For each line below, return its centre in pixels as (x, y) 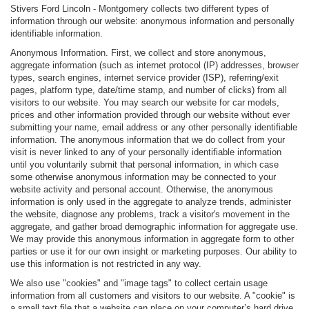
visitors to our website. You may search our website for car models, (145, 103)
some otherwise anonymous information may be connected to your (143, 177)
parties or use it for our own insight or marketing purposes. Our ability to (153, 252)
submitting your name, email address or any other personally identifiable (154, 128)
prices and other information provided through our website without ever (150, 115)
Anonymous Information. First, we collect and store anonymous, (138, 53)
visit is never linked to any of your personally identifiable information (146, 152)
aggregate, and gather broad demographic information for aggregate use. (154, 227)
